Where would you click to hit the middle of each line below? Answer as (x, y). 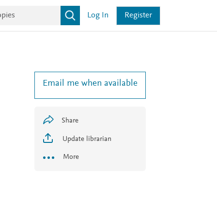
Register (139, 15)
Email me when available (90, 84)
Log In (98, 15)
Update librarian (86, 139)
